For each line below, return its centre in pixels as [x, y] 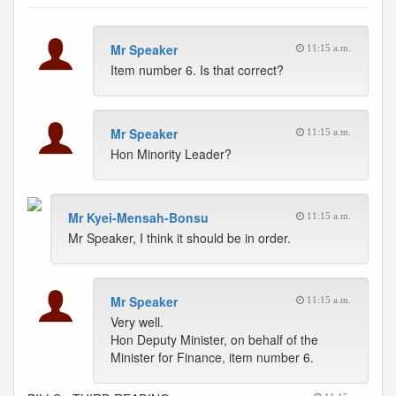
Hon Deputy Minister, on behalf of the [214, 339]
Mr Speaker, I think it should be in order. [179, 238]
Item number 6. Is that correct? [197, 70]
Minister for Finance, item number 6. [212, 357]
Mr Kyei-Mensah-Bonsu [138, 217]
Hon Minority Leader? [171, 154]
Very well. [137, 322]
